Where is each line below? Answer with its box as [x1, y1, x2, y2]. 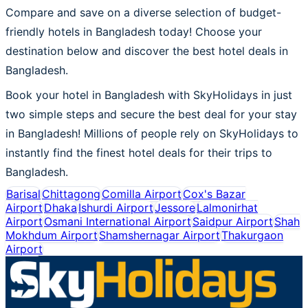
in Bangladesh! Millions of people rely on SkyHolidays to [5, 126, 298, 140]
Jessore [155, 200, 195, 214]
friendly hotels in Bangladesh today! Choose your [5, 24, 262, 38]
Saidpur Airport [192, 214, 273, 228]
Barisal [6, 186, 41, 201]
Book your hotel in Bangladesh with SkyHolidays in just [5, 87, 292, 102]
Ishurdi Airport [78, 200, 153, 214]
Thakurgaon [221, 228, 283, 242]
